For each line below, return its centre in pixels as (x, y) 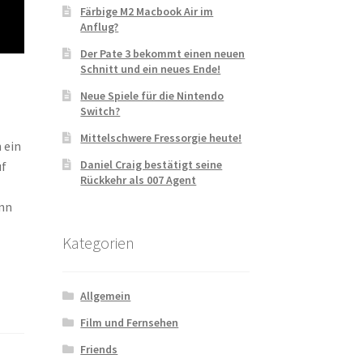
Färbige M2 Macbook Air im (147, 11)
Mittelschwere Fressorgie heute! (161, 137)
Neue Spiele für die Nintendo (152, 95)
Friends (99, 350)
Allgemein (106, 296)
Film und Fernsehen (130, 323)
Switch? (100, 111)
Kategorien (98, 242)
